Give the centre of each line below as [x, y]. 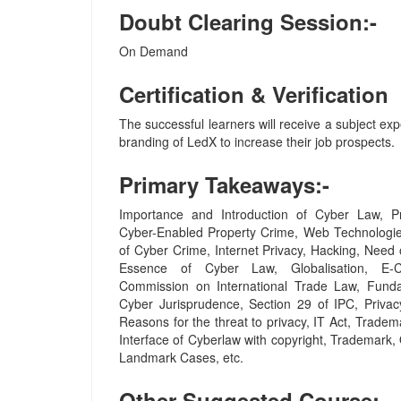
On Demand [154, 51]
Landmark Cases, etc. [181, 357]
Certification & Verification [254, 94]
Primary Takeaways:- [224, 184]
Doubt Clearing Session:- [248, 21]
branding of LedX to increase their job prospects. [257, 141]
